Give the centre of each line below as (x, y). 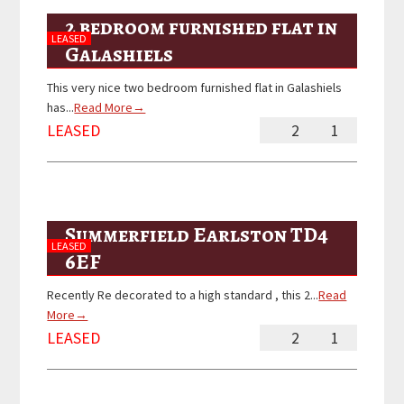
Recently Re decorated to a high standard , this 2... (183, 295)
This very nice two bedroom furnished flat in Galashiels (195, 88)
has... (61, 108)
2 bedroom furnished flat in (202, 28)
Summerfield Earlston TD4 (197, 235)
